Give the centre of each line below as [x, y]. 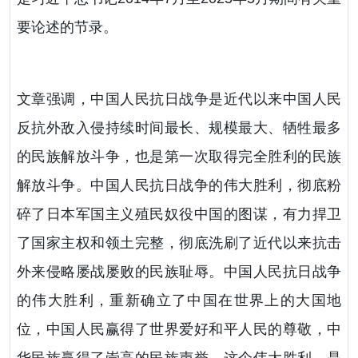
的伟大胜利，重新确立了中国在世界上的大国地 [179, 301]
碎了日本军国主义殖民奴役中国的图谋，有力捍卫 [179, 215]
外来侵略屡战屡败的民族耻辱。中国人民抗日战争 [179, 272]
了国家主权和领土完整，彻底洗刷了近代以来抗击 [179, 243]
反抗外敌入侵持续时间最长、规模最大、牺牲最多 [179, 128]
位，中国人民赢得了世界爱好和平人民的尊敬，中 [179, 330]
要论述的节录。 [67, 28]
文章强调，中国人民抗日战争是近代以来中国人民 [179, 99]
